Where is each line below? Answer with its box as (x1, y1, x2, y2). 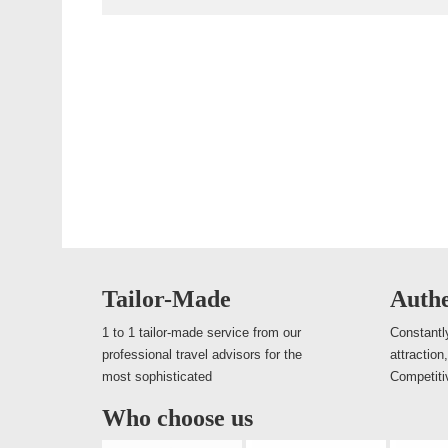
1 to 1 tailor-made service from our (102, 325, 301, 340)
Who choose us (102, 405, 253, 431)
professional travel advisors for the (102, 347, 302, 362)
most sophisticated (102, 369, 212, 384)
